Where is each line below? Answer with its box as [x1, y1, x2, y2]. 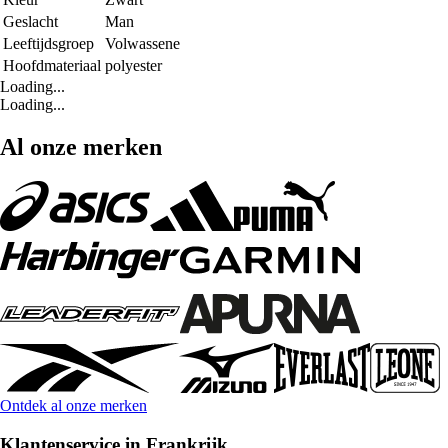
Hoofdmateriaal [3, 57, 101, 75]
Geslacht [3, 13, 58, 31]
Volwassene [105, 35, 180, 53]
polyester [105, 57, 162, 75]
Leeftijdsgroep [3, 35, 94, 53]
